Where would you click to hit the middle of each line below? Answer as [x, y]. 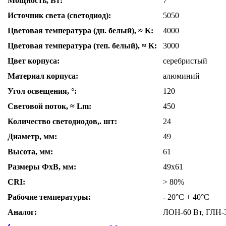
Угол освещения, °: [42, 91]
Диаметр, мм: [32, 137]
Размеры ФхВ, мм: [42, 167]
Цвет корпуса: [34, 61]
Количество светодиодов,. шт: [62, 122]
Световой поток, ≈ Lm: [49, 106]
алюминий [181, 76]
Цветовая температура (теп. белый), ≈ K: [82, 46]
